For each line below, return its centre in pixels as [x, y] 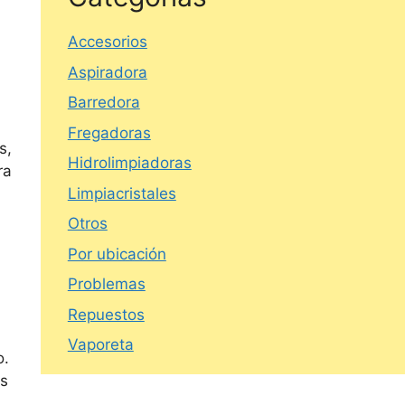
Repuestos [106, 314]
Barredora [104, 103]
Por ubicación [117, 254]
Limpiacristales [122, 193]
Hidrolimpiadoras [129, 163]
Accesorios [107, 42]
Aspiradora [107, 72]
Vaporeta [100, 345]
